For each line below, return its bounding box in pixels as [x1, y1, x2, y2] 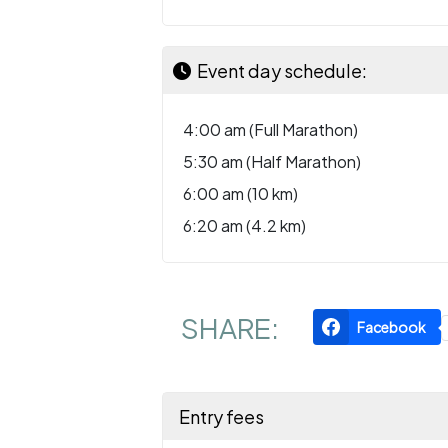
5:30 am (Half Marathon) [183, 151, 361, 172]
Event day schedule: [191, 59, 367, 82]
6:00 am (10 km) [183, 183, 298, 204]
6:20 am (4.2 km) [183, 215, 306, 236]
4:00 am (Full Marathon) [183, 119, 358, 140]
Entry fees [173, 405, 264, 428]
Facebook [357, 318, 426, 337]
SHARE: [181, 310, 279, 345]
